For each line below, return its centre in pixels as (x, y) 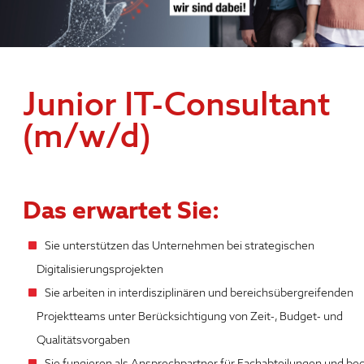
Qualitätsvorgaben (83, 340)
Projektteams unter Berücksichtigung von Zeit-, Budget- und (190, 316)
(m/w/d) (87, 136)
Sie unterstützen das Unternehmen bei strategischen (180, 246)
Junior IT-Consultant (176, 104)
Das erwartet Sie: (121, 210)
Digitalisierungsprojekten (100, 269)
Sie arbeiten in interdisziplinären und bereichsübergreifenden (199, 293)
